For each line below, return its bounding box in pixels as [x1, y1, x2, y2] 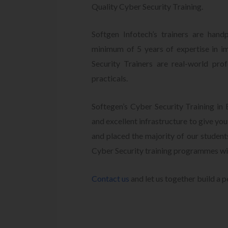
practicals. [92, 73, 128, 83]
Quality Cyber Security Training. [92, 1, 203, 11]
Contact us [92, 173, 129, 183]
